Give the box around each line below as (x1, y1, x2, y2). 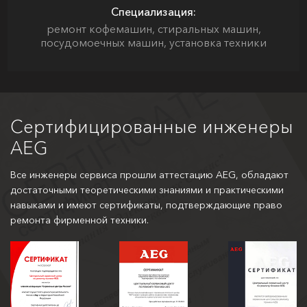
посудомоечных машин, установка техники (40, 36, 267, 49)
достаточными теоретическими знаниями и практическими (10, 184, 284, 196)
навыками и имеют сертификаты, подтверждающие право (10, 199, 282, 211)
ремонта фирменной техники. (10, 214, 149, 226)
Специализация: (111, 5, 196, 19)
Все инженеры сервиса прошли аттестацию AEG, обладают (10, 169, 288, 181)
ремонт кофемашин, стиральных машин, (46, 22, 261, 36)
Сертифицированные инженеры (10, 116, 293, 138)
